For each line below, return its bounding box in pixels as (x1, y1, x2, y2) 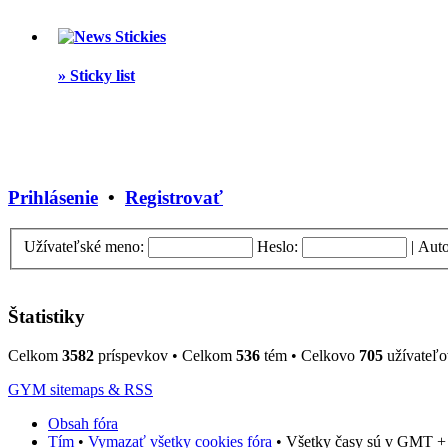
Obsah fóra (48, 415, 118, 433)
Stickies (111, 28, 166, 46)
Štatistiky (8, 306, 85, 328)
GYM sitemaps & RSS (8, 381, 153, 399)
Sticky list (66, 67, 135, 85)
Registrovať (125, 187, 223, 209)
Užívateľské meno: (24, 237, 144, 255)
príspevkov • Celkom (94, 347, 236, 365)
